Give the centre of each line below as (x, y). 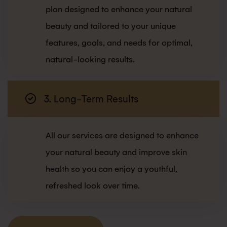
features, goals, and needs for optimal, (119, 43)
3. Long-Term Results (91, 99)
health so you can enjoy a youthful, (111, 169)
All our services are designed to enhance (122, 136)
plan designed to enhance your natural (119, 10)
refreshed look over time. (93, 186)
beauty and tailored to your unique (111, 26)
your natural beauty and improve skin (116, 153)
